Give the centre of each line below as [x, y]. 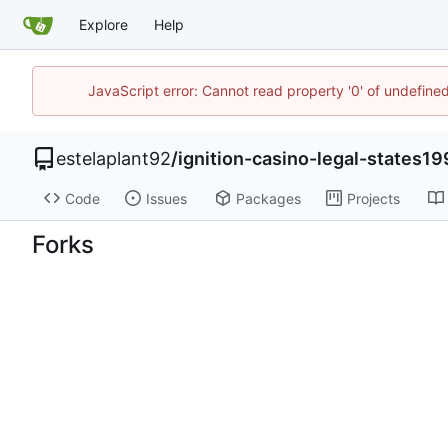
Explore [103, 24]
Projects [373, 198]
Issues [166, 198]
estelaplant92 [113, 159]
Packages [268, 198]
